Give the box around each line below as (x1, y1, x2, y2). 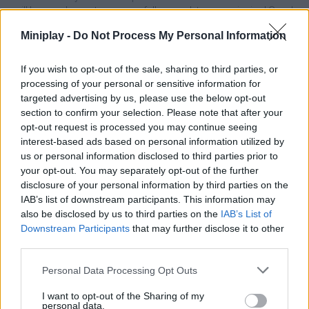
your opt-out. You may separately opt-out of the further (21, 165, 259, 176)
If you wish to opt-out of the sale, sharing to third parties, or (21, 63, 278, 74)
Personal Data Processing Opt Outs (42, 264, 197, 276)
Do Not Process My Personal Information (73, 30, 286, 41)
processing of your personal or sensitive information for (21, 78, 261, 89)
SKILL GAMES (48, 109, 98, 119)
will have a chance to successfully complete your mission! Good (14, 5, 293, 16)
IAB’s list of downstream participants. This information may (21, 194, 275, 205)
